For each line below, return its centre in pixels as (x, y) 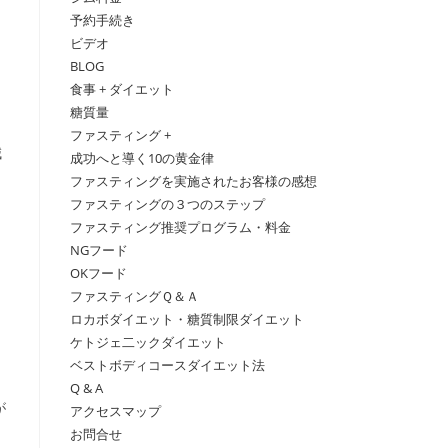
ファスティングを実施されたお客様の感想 (193, 180)
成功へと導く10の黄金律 (142, 157)
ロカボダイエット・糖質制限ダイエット (187, 318)
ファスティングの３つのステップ (167, 203)
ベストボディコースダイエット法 (167, 364)
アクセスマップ (115, 410)
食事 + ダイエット (122, 88)
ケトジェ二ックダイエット (148, 341)
